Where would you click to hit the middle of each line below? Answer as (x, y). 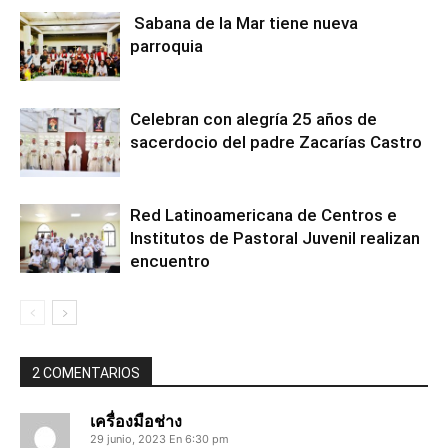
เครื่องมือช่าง (136, 421)
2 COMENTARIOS (86, 373)
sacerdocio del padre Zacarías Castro (276, 142)
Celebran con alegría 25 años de (253, 119)
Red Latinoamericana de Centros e (263, 215)
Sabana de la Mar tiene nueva (244, 23)
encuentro (170, 261)
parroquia (168, 46)
